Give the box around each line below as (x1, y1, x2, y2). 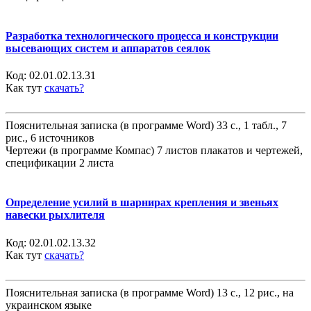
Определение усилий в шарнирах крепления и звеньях (6, 196, 278, 209)
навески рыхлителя (6, 209, 105, 221)
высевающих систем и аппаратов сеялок (6, 42, 210, 54)
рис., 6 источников (6, 132, 94, 144)
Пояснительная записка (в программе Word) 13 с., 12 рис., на (6, 286, 294, 299)
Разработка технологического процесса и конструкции (6, 29, 278, 42)
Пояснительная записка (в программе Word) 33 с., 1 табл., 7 (6, 119, 287, 131)
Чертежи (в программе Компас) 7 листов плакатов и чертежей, (6, 144, 303, 156)
